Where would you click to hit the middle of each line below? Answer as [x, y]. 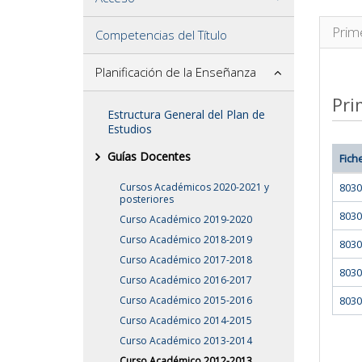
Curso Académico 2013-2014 [186, 340]
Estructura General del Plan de [186, 114]
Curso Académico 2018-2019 [186, 239]
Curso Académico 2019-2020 [186, 219]
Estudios [130, 128]
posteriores [147, 199]
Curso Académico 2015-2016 [186, 300]
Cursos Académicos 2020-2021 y [194, 187]
